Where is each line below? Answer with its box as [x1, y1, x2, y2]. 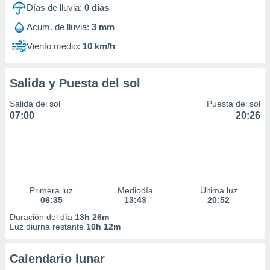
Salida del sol [10, 99, 60, 108]
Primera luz [30, 186, 74, 195]
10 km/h [83, 41, 115, 51]
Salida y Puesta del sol [10, 77, 140, 90]
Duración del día [10, 212, 75, 222]
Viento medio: [27, 41, 80, 51]
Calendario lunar [10, 252, 105, 265]
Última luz [199, 186, 237, 195]
